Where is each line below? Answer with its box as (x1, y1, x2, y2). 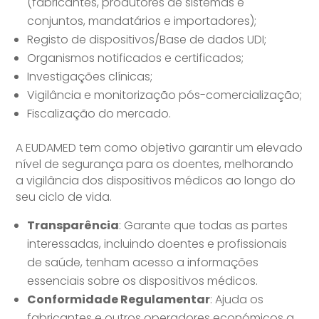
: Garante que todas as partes (119, 217, 288, 234)
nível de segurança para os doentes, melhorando (16, 156, 294, 173)
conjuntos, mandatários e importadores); (27, 13, 257, 30)
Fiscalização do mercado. (27, 105, 172, 122)
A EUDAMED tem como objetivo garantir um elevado (16, 140, 303, 157)
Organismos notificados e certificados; (27, 50, 244, 67)
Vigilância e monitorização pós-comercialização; (27, 87, 303, 104)
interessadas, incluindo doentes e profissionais (27, 236, 288, 253)
